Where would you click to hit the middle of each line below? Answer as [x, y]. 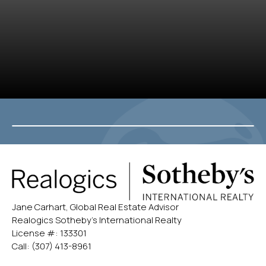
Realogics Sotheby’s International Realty [97, 220]
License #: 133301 [49, 233]
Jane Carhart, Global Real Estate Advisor [95, 207]
